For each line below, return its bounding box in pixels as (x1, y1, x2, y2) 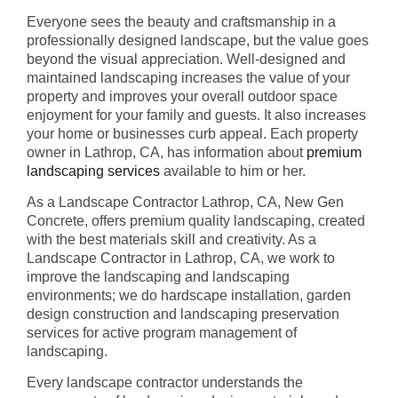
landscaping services (27, 163, 160, 179)
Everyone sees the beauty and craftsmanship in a (27, 13, 336, 29)
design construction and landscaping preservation (27, 306, 339, 322)
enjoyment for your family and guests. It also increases (27, 107, 366, 123)
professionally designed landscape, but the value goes (27, 32, 369, 48)
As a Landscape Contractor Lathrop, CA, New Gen (27, 194, 344, 210)
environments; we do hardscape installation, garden (27, 287, 351, 303)
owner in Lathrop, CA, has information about (27, 144, 306, 160)
